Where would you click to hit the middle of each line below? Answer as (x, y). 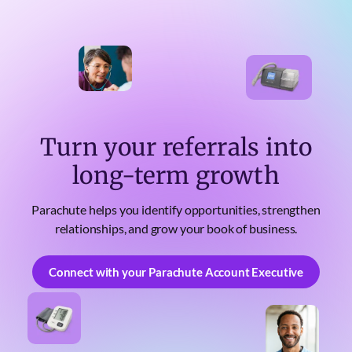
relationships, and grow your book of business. (176, 229)
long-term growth (176, 176)
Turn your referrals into (176, 147)
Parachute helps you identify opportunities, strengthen (176, 210)
